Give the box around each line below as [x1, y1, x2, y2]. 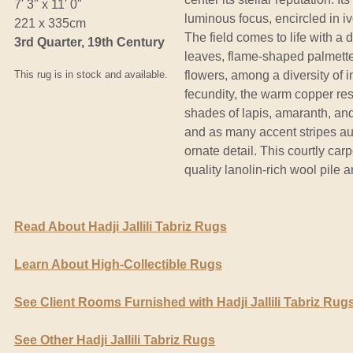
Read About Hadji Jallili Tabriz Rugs [14, 219, 227, 233]
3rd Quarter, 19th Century [14, 35, 165, 49]
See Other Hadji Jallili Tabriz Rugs [14, 333, 215, 347]
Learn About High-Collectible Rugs [14, 257, 222, 271]
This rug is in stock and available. [14, 68, 168, 80]
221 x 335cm [14, 16, 86, 30]
